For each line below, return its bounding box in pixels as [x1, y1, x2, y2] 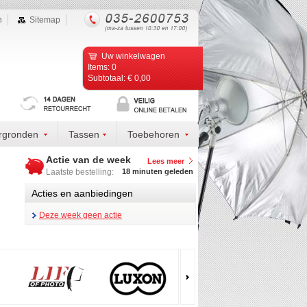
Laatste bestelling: [46, 167, 114, 177]
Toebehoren [127, 129, 180, 140]
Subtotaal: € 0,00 [87, 73, 151, 83]
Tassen [68, 129, 99, 140]
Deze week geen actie [39, 210, 122, 220]
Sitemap [29, 15, 60, 25]
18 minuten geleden [122, 167, 193, 175]
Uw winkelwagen [101, 51, 165, 61]
